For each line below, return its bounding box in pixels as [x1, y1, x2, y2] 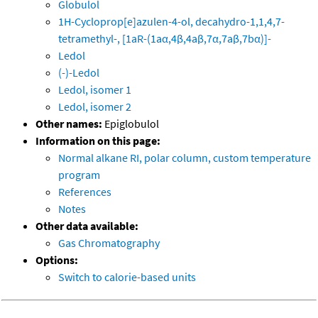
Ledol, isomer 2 [58, 99, 131, 114]
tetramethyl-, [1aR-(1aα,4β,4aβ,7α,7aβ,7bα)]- [58, 31, 271, 46]
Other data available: [35, 219, 138, 234]
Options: [35, 253, 78, 268]
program [58, 168, 100, 182]
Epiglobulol [102, 116, 159, 131]
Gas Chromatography [58, 236, 160, 251]
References [58, 185, 111, 199]
